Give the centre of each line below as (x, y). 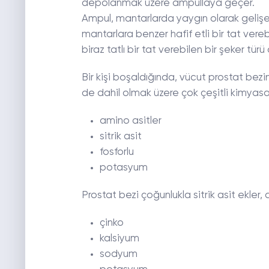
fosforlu (116, 153)
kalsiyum (119, 239)
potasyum (123, 168)
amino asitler (130, 121)
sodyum (118, 255)
